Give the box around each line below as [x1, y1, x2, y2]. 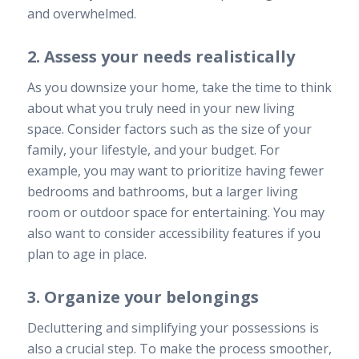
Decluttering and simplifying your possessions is [26, 318, 319, 337]
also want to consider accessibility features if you [26, 224, 321, 243]
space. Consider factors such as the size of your [26, 120, 312, 139]
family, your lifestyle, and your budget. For [26, 141, 280, 159]
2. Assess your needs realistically [26, 46, 295, 68]
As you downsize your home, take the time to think [26, 79, 332, 97]
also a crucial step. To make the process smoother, [26, 339, 332, 357]
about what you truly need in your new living [26, 99, 295, 118]
